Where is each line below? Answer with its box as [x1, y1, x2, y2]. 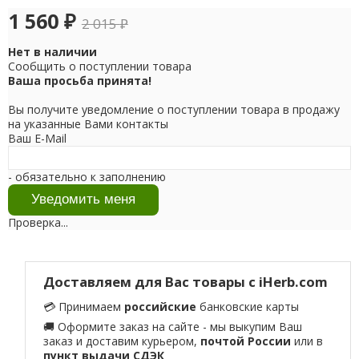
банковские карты [196, 299, 300, 315]
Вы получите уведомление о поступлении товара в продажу [7, 101, 340, 117]
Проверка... [7, 214, 68, 230]
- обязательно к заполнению [7, 168, 166, 184]
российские [124, 299, 197, 315]
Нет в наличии [7, 43, 97, 59]
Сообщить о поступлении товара [7, 58, 192, 74]
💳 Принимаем [43, 299, 125, 315]
